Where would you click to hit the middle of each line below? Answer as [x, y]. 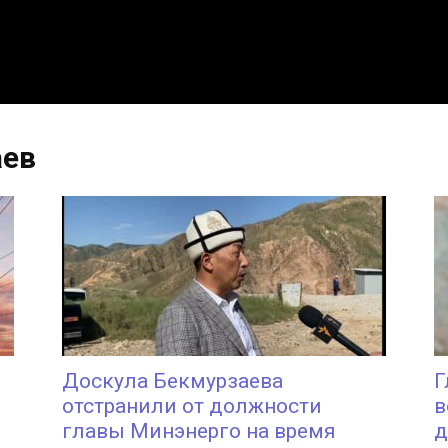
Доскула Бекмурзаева [172, 381]
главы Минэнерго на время [199, 431]
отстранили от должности [192, 406]
